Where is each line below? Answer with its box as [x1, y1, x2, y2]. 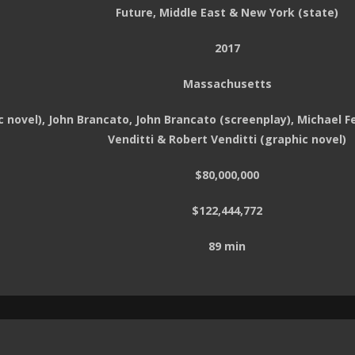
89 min [208, 239, 246, 254]
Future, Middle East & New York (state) [116, 5, 338, 21]
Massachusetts [182, 76, 272, 92]
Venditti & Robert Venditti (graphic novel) [108, 132, 346, 147]
